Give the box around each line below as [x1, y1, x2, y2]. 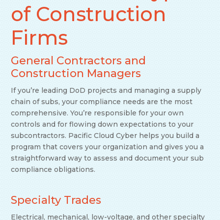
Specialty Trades [11, 193, 102, 207]
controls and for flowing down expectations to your [11, 120, 194, 129]
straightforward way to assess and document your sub [11, 154, 204, 163]
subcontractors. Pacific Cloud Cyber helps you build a [11, 131, 200, 140]
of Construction [11, 2, 167, 27]
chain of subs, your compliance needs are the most [11, 97, 193, 107]
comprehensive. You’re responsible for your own [11, 109, 184, 118]
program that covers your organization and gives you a [11, 142, 204, 152]
